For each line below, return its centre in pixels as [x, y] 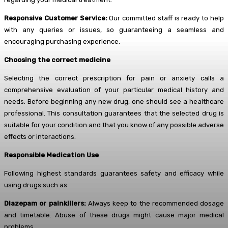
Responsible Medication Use [51, 155]
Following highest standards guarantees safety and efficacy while [114, 174]
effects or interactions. [40, 137]
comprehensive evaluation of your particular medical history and [114, 90]
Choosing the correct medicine [57, 60]
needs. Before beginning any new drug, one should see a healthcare [114, 102]
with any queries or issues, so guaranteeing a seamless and [114, 30]
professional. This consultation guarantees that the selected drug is [114, 113]
